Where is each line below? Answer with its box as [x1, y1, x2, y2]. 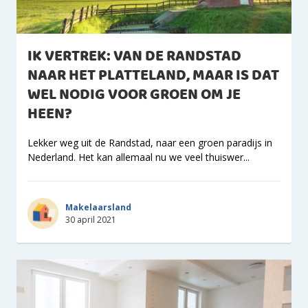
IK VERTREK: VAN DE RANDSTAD [27, 45, 241, 69]
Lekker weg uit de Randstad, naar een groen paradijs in [27, 136, 272, 149]
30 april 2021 [65, 213, 116, 225]
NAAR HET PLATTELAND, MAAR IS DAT [27, 64, 279, 88]
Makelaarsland [65, 201, 131, 213]
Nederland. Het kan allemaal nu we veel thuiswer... [27, 151, 250, 164]
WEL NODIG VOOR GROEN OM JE [27, 83, 241, 107]
